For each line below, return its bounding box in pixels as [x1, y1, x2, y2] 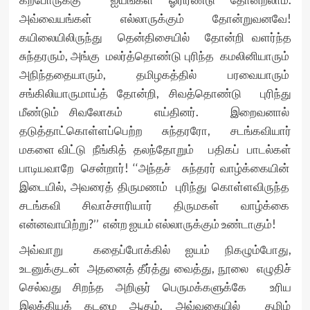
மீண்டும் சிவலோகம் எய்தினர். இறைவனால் [19, 104, 291, 120]
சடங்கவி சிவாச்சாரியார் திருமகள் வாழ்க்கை [19, 198, 291, 213]
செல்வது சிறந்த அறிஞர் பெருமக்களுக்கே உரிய [19, 280, 291, 295]
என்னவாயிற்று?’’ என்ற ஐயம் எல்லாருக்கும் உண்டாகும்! [19, 217, 276, 232]
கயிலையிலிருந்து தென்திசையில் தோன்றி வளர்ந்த [19, 30, 291, 45]
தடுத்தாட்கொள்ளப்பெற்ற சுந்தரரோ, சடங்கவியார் [19, 123, 291, 138]
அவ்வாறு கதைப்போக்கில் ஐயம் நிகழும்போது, [19, 242, 291, 257]
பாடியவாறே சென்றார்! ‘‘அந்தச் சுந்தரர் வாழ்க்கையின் [19, 161, 291, 176]
